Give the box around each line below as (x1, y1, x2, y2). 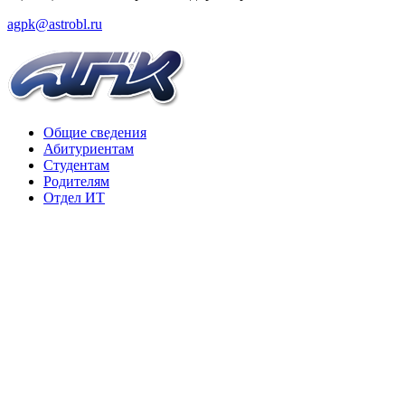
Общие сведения (43, 124, 146, 140)
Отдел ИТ (43, 189, 105, 205)
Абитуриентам (43, 140, 134, 156)
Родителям (43, 173, 109, 189)
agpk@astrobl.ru (7, 15, 102, 32)
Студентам (43, 156, 109, 173)
